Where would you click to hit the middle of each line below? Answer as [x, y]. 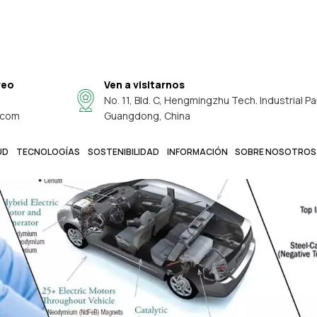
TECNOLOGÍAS [48, 151]
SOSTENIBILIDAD [123, 151]
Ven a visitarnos [145, 85]
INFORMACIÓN [197, 151]
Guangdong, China [148, 116]
